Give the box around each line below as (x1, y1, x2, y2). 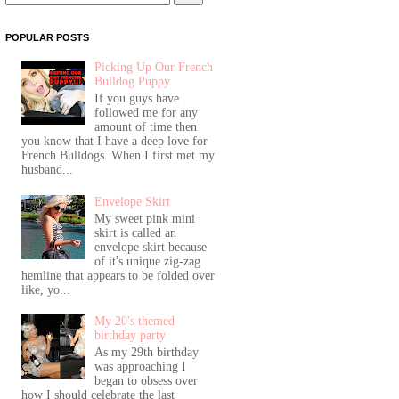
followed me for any (94, 106, 199, 120)
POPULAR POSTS (5, 31, 89, 43)
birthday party (94, 329, 167, 343)
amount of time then (94, 120, 198, 134)
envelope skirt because (94, 240, 208, 254)
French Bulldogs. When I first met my (20, 149, 215, 163)
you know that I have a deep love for (20, 134, 208, 149)
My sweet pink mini (94, 211, 196, 225)
